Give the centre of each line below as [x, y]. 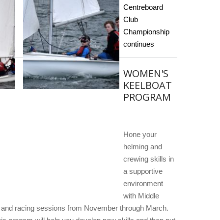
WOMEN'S [146, 73]
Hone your [140, 134]
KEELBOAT [148, 85]
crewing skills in [149, 159]
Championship [146, 32]
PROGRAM [147, 97]
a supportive [143, 171]
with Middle [141, 196]
